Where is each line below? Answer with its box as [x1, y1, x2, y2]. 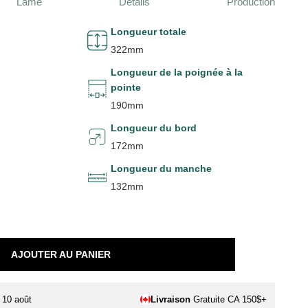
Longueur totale [111, 26, 187, 38]
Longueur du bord [111, 122, 197, 134]
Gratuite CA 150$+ [192, 294, 267, 305]
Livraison [150, 294, 193, 305]
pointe [111, 82, 142, 93]
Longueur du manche [111, 162, 212, 174]
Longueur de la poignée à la [111, 67, 243, 78]
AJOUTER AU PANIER [11, 248, 111, 260]
